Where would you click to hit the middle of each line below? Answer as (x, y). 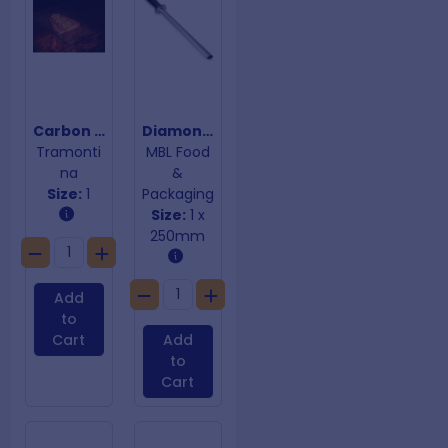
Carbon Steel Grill (99, 130)
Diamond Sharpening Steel (207, 130)
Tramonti (68, 151)
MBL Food (177, 151)
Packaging (177, 193)
